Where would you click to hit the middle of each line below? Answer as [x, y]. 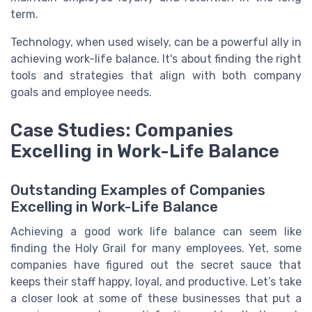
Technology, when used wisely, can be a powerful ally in [156, 42]
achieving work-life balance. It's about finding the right [156, 59]
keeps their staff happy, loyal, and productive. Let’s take [156, 281]
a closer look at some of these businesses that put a [156, 298]
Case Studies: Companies [122, 130]
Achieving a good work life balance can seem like [156, 231]
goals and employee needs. [81, 93]
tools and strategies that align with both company [156, 76]
